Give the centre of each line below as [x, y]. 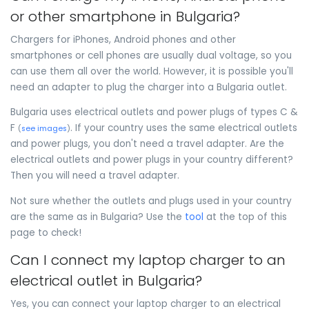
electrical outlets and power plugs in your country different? [152, 160]
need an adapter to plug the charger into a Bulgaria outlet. [149, 87]
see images [44, 129]
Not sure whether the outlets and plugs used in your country [151, 201]
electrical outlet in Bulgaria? [106, 281]
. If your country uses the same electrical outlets [184, 128]
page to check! [46, 232]
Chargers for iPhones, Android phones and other [123, 39]
